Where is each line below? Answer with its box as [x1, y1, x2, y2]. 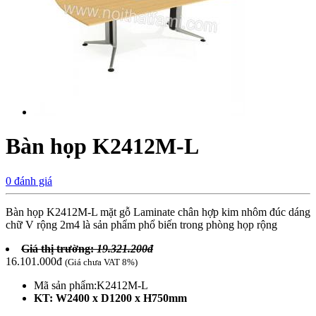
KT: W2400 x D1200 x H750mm [34, 291, 187, 304]
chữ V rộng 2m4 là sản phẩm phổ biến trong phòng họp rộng [6, 218, 277, 231]
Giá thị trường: [21, 242, 97, 255]
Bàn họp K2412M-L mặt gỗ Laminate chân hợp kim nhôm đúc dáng [6, 205, 310, 218]
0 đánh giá [6, 174, 52, 187]
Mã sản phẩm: [34, 279, 97, 291]
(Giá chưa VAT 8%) [65, 256, 138, 267]
